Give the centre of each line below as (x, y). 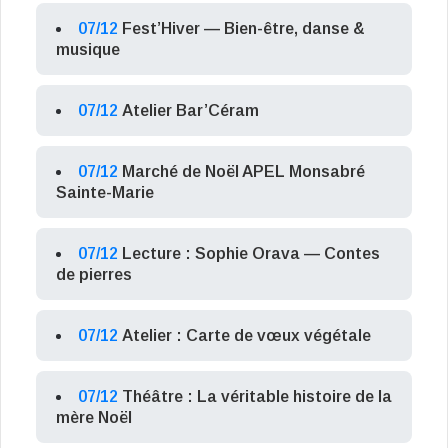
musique (88, 50)
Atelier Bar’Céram (190, 111)
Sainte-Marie (105, 193)
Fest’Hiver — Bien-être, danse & (243, 29)
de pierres (94, 275)
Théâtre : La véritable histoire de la (257, 397)
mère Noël (94, 418)
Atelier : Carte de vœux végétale (246, 336)
